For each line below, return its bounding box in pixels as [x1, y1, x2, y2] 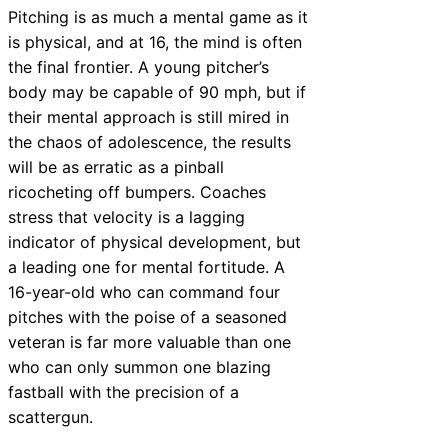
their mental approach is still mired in [8, 106, 289, 127]
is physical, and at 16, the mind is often [8, 31, 302, 52]
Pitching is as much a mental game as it [8, 6, 308, 27]
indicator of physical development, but [8, 231, 301, 252]
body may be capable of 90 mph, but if [8, 81, 306, 102]
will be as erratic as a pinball [8, 156, 224, 177]
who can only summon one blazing [8, 356, 271, 377]
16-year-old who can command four [8, 281, 280, 302]
